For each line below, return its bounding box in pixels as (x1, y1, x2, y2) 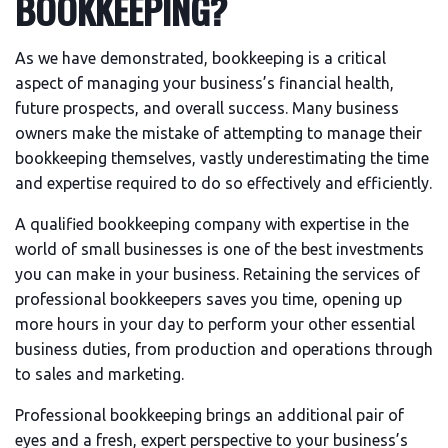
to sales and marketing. (15, 365, 184, 383)
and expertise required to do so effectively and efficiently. (15, 174, 432, 192)
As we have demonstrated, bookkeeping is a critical (15, 49, 386, 67)
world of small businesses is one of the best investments (15, 240, 424, 258)
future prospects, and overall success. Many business (15, 99, 399, 117)
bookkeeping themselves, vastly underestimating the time (15, 149, 429, 167)
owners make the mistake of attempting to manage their (15, 124, 422, 142)
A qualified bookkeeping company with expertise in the (15, 215, 409, 233)
